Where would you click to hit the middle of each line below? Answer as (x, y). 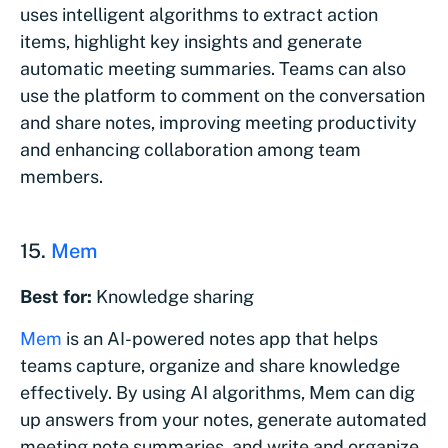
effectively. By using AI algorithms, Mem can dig (217, 392)
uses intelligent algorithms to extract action (199, 14)
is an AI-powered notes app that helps (220, 338)
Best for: (56, 296)
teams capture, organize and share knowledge (210, 365)
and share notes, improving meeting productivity (218, 122)
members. (61, 176)
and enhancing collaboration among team (190, 149)
